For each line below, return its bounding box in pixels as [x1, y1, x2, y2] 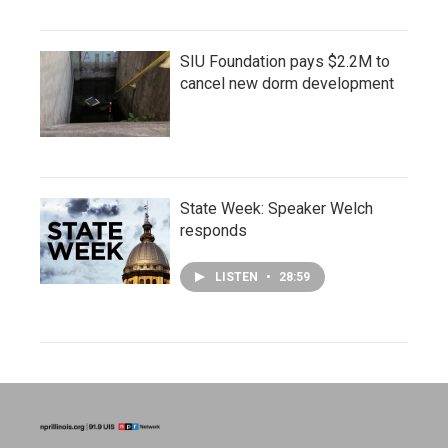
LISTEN [215, 270, 261, 284]
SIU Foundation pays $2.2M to [180, 52, 390, 71]
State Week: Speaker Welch [180, 199, 373, 218]
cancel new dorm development [180, 74, 394, 93]
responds [180, 221, 247, 240]
